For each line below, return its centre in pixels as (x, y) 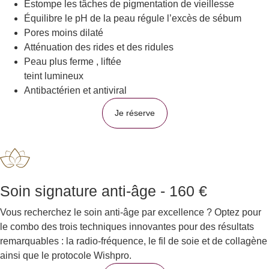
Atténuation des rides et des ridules (99, 47)
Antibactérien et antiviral (75, 91)
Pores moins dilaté (64, 33)
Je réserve (134, 113)
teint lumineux (54, 76)
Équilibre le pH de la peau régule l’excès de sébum (133, 19)
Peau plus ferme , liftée (73, 62)
